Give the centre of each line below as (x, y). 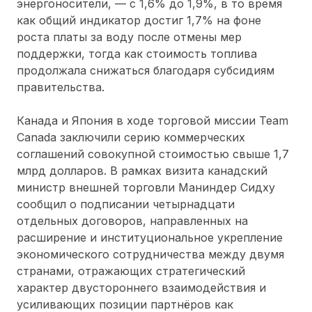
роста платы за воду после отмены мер (129, 37)
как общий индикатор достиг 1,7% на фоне (139, 20)
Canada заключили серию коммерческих (131, 137)
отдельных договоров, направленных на (132, 220)
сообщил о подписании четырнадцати (126, 204)
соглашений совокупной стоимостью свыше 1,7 (153, 154)
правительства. (61, 87)
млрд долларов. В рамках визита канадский (142, 170)
